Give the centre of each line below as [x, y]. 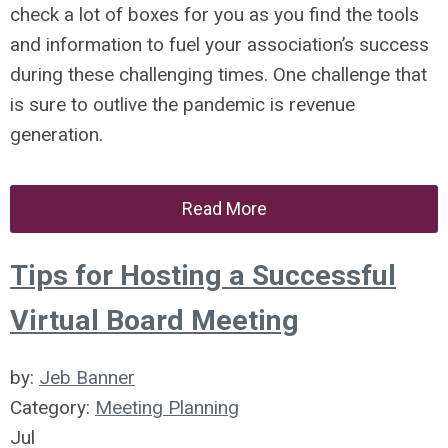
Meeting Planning [167, 407]
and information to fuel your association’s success [219, 44]
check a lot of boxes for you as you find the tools [214, 14]
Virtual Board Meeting [154, 320]
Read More [224, 208]
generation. [56, 134]
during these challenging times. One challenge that [218, 74]
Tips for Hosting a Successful [203, 275]
